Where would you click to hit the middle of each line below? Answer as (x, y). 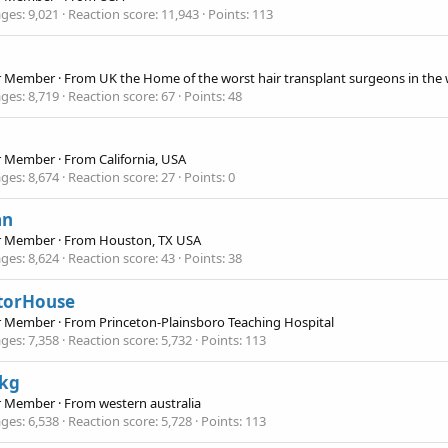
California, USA (142, 158)
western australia (150, 402)
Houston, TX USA (150, 240)
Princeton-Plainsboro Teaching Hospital (216, 321)
